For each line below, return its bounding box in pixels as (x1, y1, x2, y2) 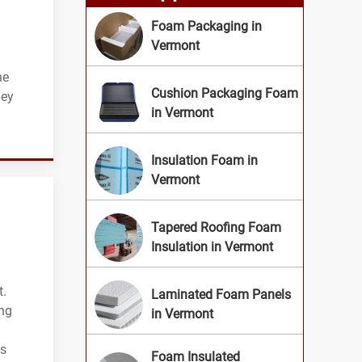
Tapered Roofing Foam (151, 220, 281, 236)
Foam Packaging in (151, 19, 262, 35)
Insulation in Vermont (151, 239, 273, 255)
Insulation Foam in (151, 153, 258, 169)
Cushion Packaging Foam (151, 86, 298, 102)
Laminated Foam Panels (151, 287, 291, 303)
